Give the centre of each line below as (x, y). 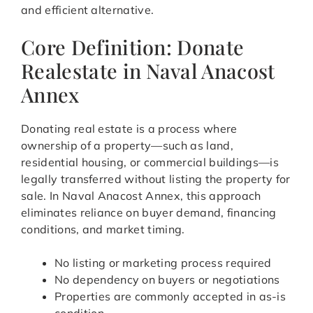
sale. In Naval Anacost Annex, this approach (141, 196)
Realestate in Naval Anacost (148, 71)
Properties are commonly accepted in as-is (170, 297)
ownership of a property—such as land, (127, 146)
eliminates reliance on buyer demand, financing (149, 213)
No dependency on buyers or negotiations (167, 280)
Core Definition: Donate (133, 47)
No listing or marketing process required (163, 263)
